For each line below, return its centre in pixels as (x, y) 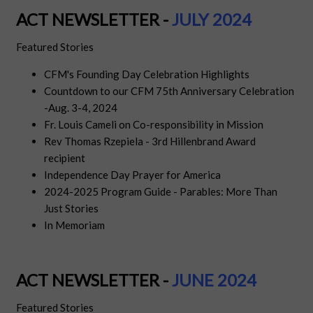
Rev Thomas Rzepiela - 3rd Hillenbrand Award (150, 141)
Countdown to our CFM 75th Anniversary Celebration (169, 91)
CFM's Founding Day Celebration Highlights (147, 74)
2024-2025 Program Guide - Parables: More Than (161, 192)
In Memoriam (75, 225)
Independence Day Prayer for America (133, 175)
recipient (65, 158)
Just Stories (72, 209)
